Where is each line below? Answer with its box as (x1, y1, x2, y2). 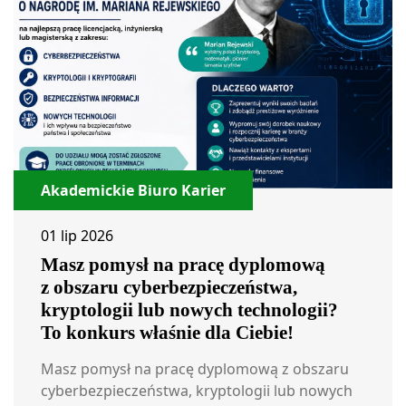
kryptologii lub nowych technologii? (41, 299, 338, 322)
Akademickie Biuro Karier (41, 180, 226, 201)
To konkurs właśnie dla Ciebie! (41, 322, 294, 344)
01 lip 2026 (41, 226, 113, 246)
